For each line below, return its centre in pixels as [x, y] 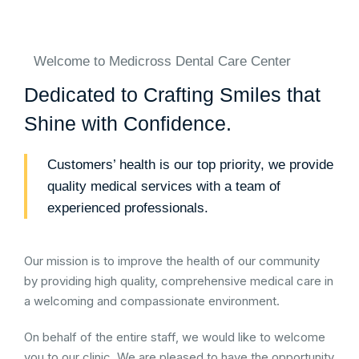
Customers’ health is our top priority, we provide [190, 165]
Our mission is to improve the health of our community [172, 261]
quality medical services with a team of [164, 186]
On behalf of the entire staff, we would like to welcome [175, 337]
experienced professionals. [128, 208]
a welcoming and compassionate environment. [152, 301]
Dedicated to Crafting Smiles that [172, 95]
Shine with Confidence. [128, 123]
